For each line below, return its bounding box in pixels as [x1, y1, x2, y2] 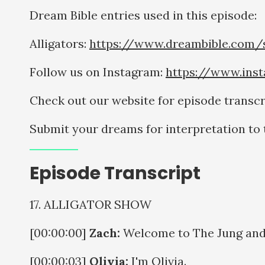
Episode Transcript [30, 160, 201, 186]
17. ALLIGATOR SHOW [30, 196, 151, 212]
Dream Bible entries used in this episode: [30, 7, 257, 22]
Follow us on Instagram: [30, 64, 166, 79]
